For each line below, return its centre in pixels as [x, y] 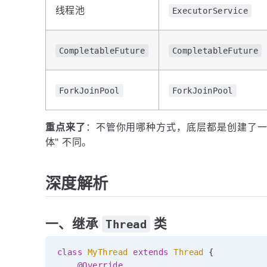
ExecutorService [210, 11]
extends [151, 252]
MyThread [108, 252]
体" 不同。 [69, 142]
